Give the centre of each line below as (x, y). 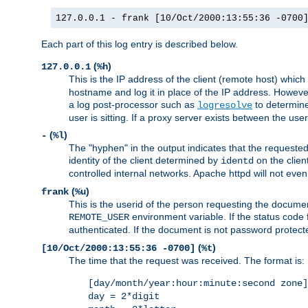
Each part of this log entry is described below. (140, 44)
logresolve (225, 106)
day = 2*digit (124, 297)
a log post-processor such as (133, 105)
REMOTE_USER (99, 218)
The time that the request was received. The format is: (187, 261)
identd (237, 161)
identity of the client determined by (145, 161)
